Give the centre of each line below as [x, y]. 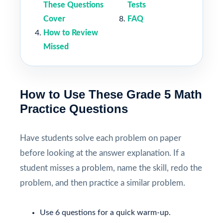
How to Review [71, 33]
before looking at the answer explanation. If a [102, 153]
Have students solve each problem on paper [101, 138]
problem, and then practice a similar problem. [103, 183]
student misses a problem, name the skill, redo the [111, 168]
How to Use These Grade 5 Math [111, 94]
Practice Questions [74, 109]
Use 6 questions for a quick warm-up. [105, 212]
